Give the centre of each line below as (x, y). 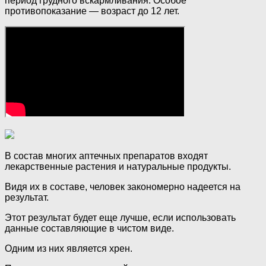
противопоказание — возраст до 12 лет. (92, 11)
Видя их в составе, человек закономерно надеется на (123, 187)
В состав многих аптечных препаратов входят (106, 156)
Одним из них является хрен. (69, 249)
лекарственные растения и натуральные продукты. (118, 167)
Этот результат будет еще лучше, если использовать (120, 218)
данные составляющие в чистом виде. (89, 229)
